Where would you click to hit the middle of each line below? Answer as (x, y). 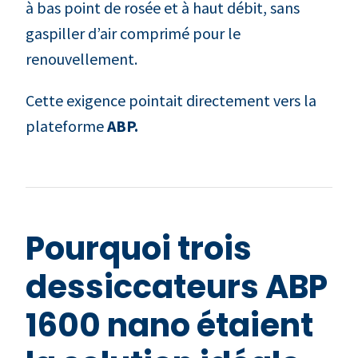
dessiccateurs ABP (177, 286)
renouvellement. (82, 58)
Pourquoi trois (139, 248)
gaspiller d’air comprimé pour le (133, 33)
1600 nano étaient (169, 325)
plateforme (66, 125)
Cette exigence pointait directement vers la (171, 100)
